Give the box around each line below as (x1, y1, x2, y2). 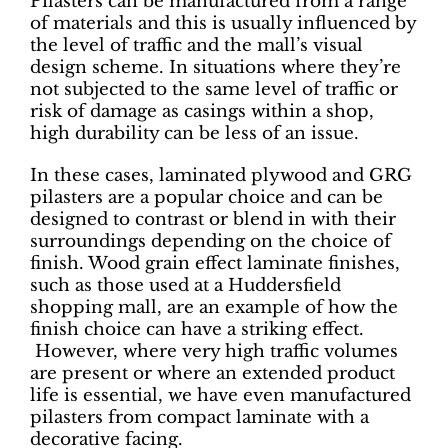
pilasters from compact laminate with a (30, 406, 369, 428)
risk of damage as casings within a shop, (30, 100, 374, 122)
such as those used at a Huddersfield (30, 274, 341, 296)
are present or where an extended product (30, 362, 395, 384)
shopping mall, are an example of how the (30, 296, 398, 318)
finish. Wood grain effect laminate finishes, (30, 252, 400, 274)
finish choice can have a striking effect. (30, 318, 364, 340)
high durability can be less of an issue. (30, 122, 359, 144)
